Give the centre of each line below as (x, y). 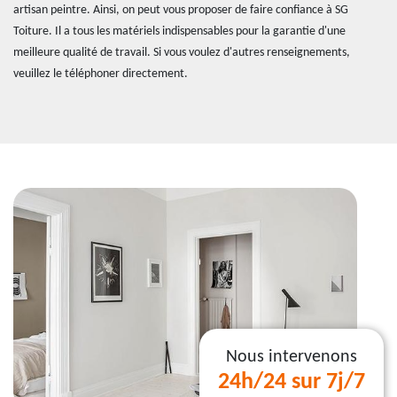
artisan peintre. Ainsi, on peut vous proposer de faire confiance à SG (181, 10)
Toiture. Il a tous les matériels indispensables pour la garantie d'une (179, 31)
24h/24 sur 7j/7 (292, 382)
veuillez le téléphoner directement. (101, 74)
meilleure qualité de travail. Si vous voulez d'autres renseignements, (182, 53)
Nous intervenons (292, 357)
